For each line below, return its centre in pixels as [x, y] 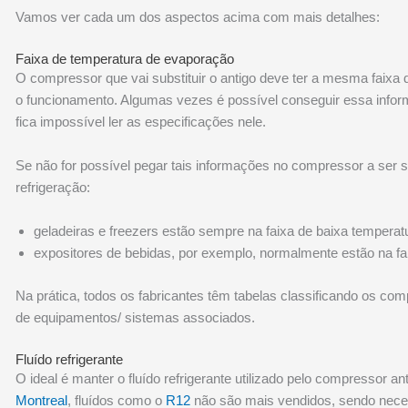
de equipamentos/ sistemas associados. [136, 317]
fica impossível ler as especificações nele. [141, 122]
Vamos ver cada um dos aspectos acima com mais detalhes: [198, 17]
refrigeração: [53, 187]
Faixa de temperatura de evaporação [125, 59]
